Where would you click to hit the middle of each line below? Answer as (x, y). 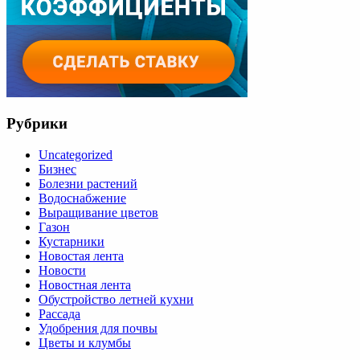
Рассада (59, 314)
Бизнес (57, 170)
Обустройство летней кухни (116, 300)
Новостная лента (85, 285)
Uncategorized (76, 155)
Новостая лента (81, 256)
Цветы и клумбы (85, 343)
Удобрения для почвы (98, 329)
